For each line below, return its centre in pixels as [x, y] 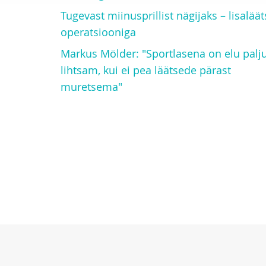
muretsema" [91, 87]
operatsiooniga [98, 32]
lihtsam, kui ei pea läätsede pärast [146, 70]
